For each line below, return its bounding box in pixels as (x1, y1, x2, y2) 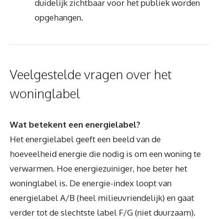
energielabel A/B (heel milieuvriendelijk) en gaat (10, 192, 194, 203)
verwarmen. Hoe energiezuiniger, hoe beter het (10, 163, 187, 174)
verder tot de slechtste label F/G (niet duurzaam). (10, 207, 196, 218)
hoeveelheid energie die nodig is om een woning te (10, 148, 201, 159)
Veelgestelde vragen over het (10, 66, 172, 82)
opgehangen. (35, 12, 83, 22)
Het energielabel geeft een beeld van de (10, 133, 161, 144)
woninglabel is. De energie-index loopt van (10, 177, 172, 188)
